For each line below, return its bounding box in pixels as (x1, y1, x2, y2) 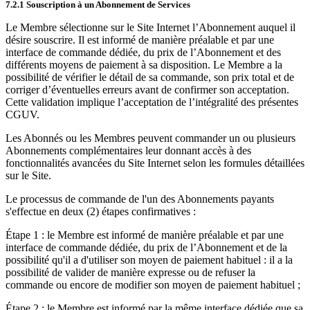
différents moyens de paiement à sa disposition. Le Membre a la (6, 59, 282, 71)
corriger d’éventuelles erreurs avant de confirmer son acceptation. (6, 84, 289, 95)
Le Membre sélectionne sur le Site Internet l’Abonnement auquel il (6, 21, 295, 33)
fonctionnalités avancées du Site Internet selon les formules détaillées (6, 157, 304, 169)
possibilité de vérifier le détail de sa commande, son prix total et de (6, 71, 294, 83)
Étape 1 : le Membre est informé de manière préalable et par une (6, 229, 284, 241)
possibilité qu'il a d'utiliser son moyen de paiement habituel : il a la (6, 254, 293, 266)
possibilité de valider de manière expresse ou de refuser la (6, 266, 255, 278)
